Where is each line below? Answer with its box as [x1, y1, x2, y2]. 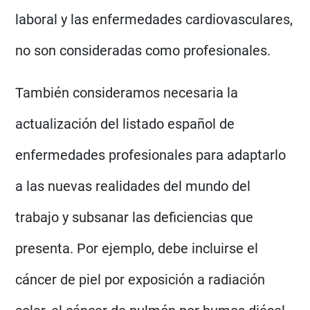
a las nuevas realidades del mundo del [15, 177, 251, 194]
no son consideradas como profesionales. [15, 42, 275, 59]
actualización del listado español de [15, 115, 235, 132]
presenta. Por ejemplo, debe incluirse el [15, 239, 259, 257]
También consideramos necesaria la [15, 84, 239, 101]
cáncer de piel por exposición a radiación [15, 271, 266, 288]
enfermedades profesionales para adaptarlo [15, 146, 286, 163]
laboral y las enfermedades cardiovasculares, [15, 10, 293, 28]
